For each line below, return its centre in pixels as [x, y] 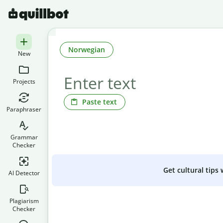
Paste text [100, 102]
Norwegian [87, 49]
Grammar [24, 137]
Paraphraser [24, 109]
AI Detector [24, 173]
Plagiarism [24, 201]
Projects [24, 81]
